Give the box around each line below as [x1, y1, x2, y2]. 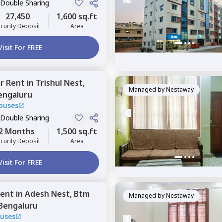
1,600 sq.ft [56, 11, 97, 22]
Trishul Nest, [36, 77, 85, 88]
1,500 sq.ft [56, 126, 97, 137]
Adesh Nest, [25, 188, 74, 199]
